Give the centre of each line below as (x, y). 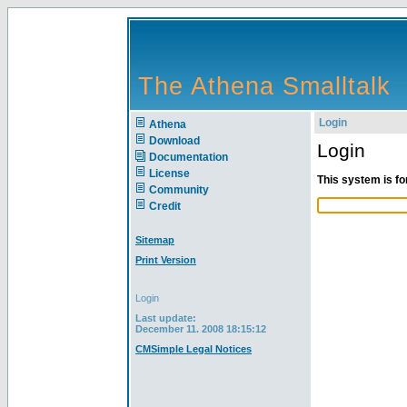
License (169, 174)
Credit (165, 206)
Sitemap (155, 240)
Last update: (166, 318)
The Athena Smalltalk (264, 86)
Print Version (166, 260)
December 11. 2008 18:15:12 (201, 329)
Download (174, 141)
